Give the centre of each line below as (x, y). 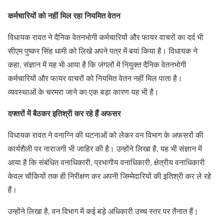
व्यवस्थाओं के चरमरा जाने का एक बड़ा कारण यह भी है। (83, 92)
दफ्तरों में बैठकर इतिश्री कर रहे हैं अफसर (64, 113)
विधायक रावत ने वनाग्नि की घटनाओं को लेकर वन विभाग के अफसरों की (106, 135)
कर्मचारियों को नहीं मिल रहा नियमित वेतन (64, 15)
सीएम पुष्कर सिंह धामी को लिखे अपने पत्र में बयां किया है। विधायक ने (103, 51)
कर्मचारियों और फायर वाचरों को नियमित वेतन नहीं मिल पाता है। (95, 78)
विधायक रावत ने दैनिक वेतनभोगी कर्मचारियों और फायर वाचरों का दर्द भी (106, 37)
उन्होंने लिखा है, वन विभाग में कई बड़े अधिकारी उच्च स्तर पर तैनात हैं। (103, 211)
